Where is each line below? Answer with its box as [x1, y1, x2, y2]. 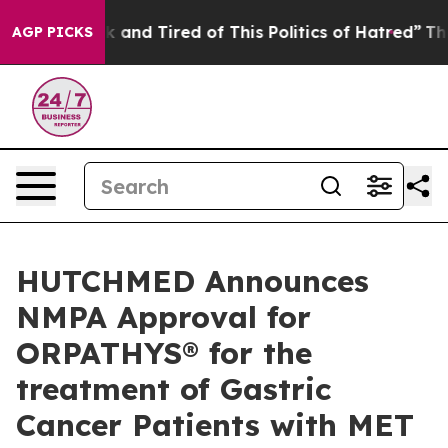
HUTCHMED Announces [16, 262, 369, 300]
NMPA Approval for [16, 298, 311, 336]
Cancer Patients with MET [16, 406, 414, 444]
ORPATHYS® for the [16, 334, 312, 372]
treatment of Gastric [16, 370, 331, 408]
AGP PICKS [12, 23, 93, 41]
